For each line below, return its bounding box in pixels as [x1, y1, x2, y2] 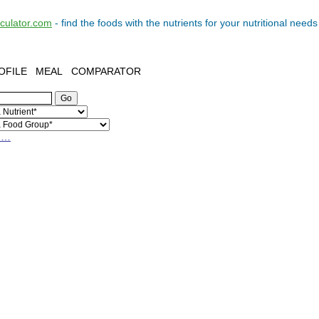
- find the [52, 17, 98, 28]
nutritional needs [243, 17, 318, 28]
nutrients [163, 17, 202, 28]
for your [202, 17, 243, 28]
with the [122, 17, 163, 28]
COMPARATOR [71, 66, 141, 77]
